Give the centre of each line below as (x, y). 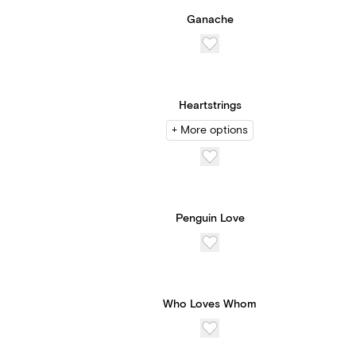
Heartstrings (210, 106)
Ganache (210, 20)
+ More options (210, 130)
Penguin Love (210, 219)
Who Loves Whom (210, 304)
